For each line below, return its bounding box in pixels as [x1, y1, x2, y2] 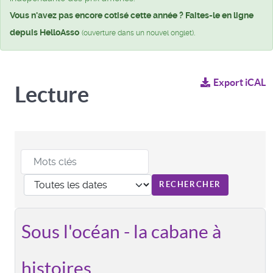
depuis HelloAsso [10, 27, 79, 37]
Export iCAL [213, 76, 266, 88]
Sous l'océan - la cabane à [21, 221, 221, 242]
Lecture [15, 81, 89, 107]
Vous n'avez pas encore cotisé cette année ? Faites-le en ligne [10, 10, 253, 20]
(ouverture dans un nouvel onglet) [82, 28, 194, 37]
